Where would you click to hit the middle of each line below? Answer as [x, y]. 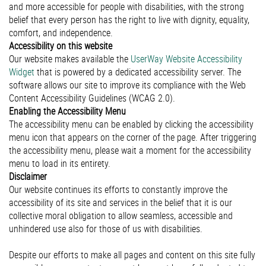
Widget [22, 72]
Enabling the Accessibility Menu [67, 111]
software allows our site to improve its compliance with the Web [127, 85]
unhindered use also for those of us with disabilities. [106, 229]
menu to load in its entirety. [60, 163]
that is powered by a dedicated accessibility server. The [138, 72]
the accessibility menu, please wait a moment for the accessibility [130, 150]
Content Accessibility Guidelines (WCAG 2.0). [92, 98]
